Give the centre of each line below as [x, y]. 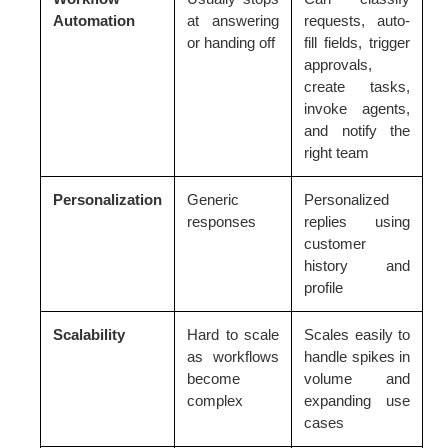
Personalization [107, 199]
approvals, [338, 64]
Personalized [346, 199]
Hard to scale [233, 334]
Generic [213, 199]
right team [336, 152]
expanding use [357, 400]
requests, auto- [357, 20]
